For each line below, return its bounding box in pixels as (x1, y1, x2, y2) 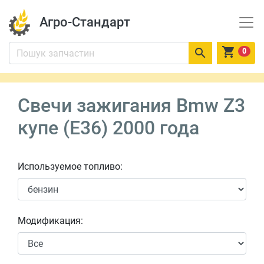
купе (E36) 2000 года (18, 117, 199, 139)
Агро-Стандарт (39, 15, 130, 29)
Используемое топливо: (18, 161, 123, 172)
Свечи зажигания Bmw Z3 (18, 94, 245, 117)
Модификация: (18, 215, 83, 226)
